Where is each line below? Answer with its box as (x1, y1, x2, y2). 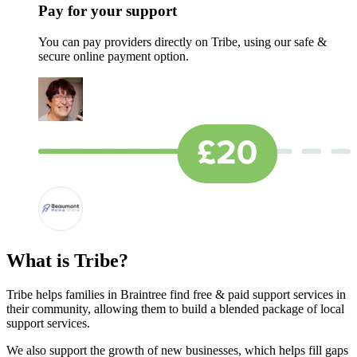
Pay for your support (38, 2, 177, 20)
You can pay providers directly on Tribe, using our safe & (38, 35, 327, 49)
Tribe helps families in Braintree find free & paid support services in (6, 287, 346, 301)
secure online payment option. (38, 49, 189, 64)
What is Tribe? (6, 249, 128, 271)
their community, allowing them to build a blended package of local (6, 301, 344, 316)
